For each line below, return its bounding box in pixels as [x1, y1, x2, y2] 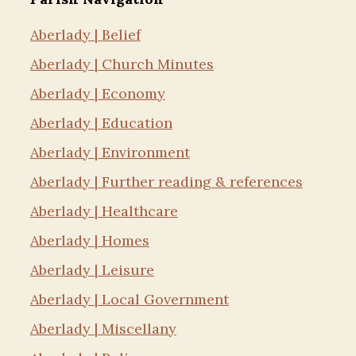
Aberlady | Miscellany [29, 319, 176, 338]
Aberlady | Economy [29, 84, 165, 103]
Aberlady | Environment [29, 143, 190, 161]
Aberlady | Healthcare [29, 202, 178, 220]
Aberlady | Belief [29, 25, 141, 44]
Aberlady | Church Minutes [29, 55, 214, 73]
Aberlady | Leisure [29, 261, 154, 279]
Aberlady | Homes [29, 231, 149, 250]
